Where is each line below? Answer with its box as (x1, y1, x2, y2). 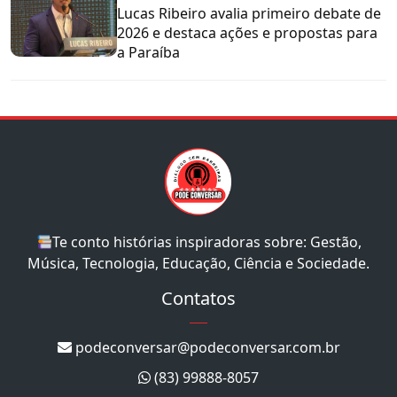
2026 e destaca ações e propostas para (117, 23, 378, 43)
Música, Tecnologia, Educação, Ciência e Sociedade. (27, 253, 370, 274)
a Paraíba (117, 43, 180, 63)
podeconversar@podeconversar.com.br (71, 338, 340, 358)
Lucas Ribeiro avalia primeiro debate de (117, 4, 381, 24)
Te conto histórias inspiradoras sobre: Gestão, (51, 232, 362, 253)
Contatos (161, 286, 236, 311)
